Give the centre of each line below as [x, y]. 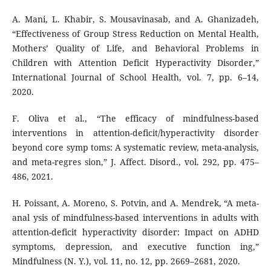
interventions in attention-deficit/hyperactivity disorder [135, 132]
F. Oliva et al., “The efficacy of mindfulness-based [135, 118]
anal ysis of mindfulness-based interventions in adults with [135, 217]
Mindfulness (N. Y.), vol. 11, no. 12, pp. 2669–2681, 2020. [126, 261]
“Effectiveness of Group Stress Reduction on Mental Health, [135, 33]
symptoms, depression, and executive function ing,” [135, 247]
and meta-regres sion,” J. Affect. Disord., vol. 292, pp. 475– [135, 162]
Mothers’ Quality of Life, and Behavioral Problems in [135, 48]
